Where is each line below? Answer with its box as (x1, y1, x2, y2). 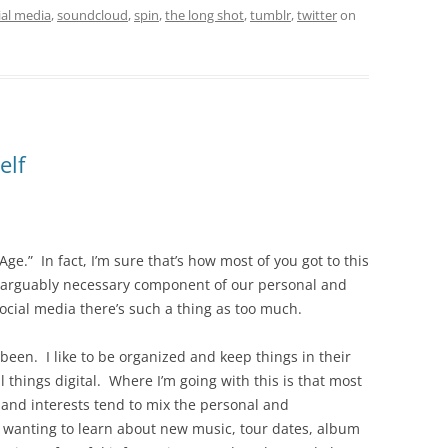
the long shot (165, 6, 244, 24)
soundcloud (57, 6, 128, 24)
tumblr (250, 6, 291, 24)
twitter (297, 6, 337, 24)
